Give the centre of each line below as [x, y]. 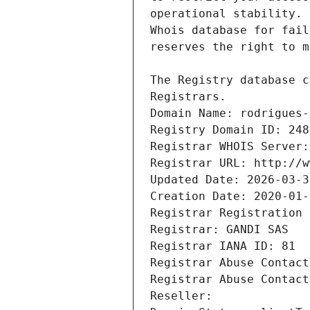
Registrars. [188, 97]
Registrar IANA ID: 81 [223, 246]
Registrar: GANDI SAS [219, 230]
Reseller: [185, 296]
